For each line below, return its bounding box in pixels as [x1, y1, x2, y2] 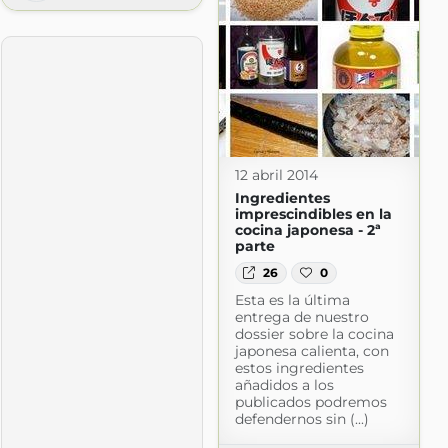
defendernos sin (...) [234, 409, 369, 428]
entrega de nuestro [234, 307, 369, 326]
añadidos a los [234, 375, 334, 394]
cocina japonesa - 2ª [234, 220, 381, 239]
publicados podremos [234, 392, 387, 411]
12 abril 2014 [234, 165, 318, 184]
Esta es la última [234, 290, 350, 309]
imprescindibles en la [234, 204, 392, 223]
